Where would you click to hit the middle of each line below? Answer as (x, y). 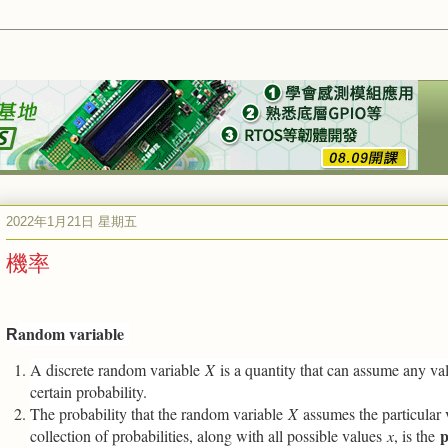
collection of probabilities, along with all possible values (208, 435)
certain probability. (88, 391)
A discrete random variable (117, 369)
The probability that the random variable (159, 413)
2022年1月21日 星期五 (71, 221)
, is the (417, 435)
